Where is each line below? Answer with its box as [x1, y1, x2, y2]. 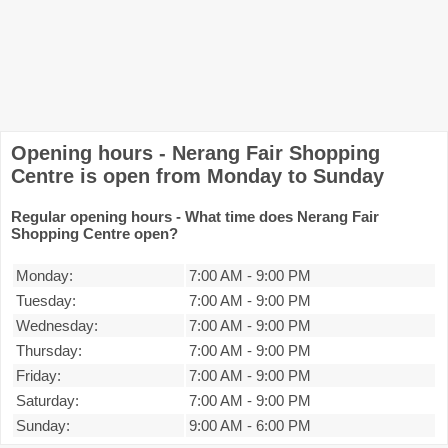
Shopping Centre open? [11, 224, 178, 242]
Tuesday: [16, 291, 76, 309]
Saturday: [16, 391, 79, 409]
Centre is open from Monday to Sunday [11, 165, 384, 187]
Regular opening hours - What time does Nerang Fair [11, 207, 379, 225]
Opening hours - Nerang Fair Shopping [11, 142, 380, 164]
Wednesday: [16, 316, 98, 334]
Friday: [16, 366, 61, 384]
